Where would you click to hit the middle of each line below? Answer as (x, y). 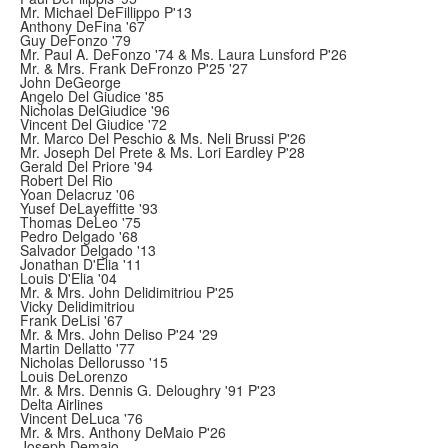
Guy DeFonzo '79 (75, 40)
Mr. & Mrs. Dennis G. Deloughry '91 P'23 (148, 390)
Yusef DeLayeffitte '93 (89, 208)
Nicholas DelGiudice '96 (95, 110)
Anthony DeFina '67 (82, 26)
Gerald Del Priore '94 (86, 166)
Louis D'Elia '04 (68, 278)
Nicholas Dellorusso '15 (94, 362)
